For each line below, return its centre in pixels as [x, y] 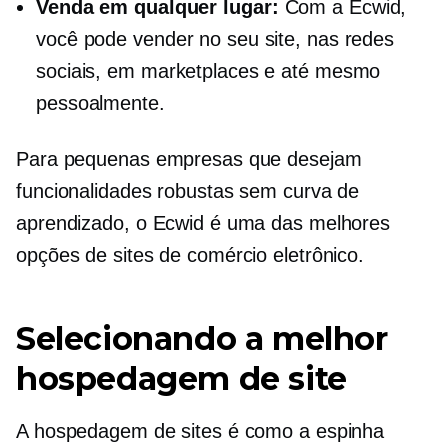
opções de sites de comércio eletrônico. [190, 255]
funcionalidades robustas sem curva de [188, 191]
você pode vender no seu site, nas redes [215, 39]
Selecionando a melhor [202, 338]
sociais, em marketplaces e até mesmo [208, 71]
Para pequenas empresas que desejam [189, 159]
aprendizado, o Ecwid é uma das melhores [203, 223]
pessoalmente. [100, 103]
